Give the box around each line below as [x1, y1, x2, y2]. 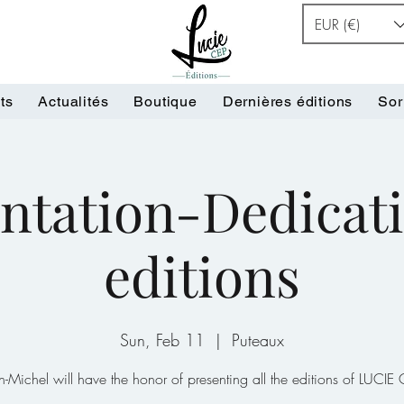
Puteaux [232, 329, 284, 352]
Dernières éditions [222, 93, 353, 111]
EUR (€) [315, 14, 360, 34]
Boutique [133, 93, 197, 111]
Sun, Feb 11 [120, 329, 205, 352]
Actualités [38, 93, 109, 111]
